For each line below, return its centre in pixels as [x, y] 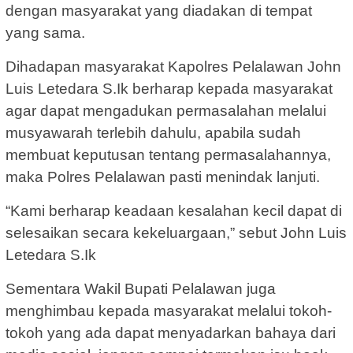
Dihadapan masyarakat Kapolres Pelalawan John [173, 67]
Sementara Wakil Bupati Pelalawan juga [141, 289]
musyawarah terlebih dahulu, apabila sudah [153, 133]
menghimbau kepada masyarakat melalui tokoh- [169, 311]
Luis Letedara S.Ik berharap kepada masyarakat [169, 89]
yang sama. [45, 33]
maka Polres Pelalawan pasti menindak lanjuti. [163, 177]
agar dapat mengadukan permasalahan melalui [166, 111]
